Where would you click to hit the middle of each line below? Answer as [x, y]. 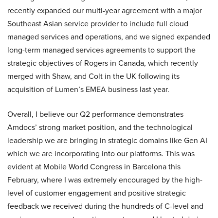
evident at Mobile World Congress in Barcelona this [94, 167]
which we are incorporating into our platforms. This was [101, 154]
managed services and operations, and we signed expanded [109, 37]
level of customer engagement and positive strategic [97, 193]
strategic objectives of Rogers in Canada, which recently [103, 63]
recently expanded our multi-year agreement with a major [105, 10]
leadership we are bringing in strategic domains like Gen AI [107, 140]
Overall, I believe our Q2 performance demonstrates [95, 114]
